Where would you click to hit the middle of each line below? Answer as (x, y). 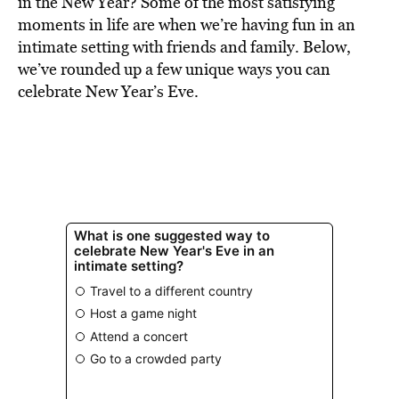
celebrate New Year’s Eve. (108, 91)
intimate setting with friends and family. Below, (184, 47)
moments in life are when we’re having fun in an (187, 24)
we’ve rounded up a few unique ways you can (174, 69)
